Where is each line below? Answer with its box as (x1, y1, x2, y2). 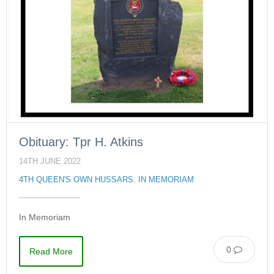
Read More (29, 246, 73, 257)
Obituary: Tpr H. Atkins (19, 135, 143, 149)
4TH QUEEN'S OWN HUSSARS (19, 176, 133, 185)
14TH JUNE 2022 (19, 157, 81, 166)
